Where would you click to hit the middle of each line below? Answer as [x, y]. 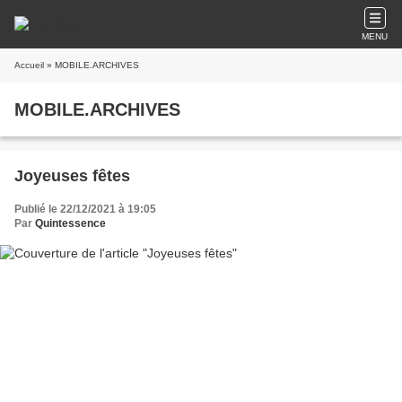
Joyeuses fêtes [72, 176]
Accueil [29, 65]
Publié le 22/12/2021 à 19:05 [85, 209]
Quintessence [70, 223]
